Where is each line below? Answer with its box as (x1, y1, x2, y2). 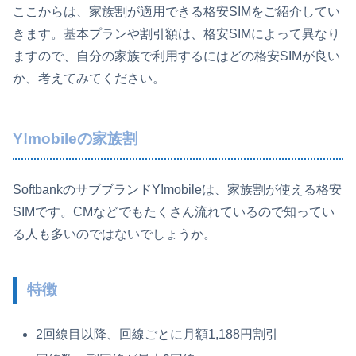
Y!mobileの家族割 (13, 130, 137, 148)
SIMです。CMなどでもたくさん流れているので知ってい (13, 205, 335, 219)
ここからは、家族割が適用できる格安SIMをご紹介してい (13, 5, 340, 19)
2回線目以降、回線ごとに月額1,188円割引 (36, 327, 279, 342)
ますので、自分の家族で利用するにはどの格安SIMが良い (13, 49, 340, 64)
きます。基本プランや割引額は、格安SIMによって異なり (13, 27, 340, 41)
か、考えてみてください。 (13, 72, 165, 86)
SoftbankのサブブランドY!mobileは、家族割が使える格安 (13, 183, 342, 197)
